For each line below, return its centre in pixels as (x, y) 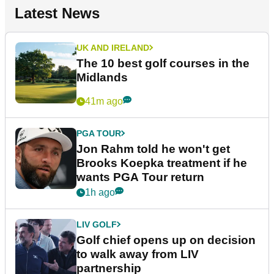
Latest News (57, 13)
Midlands (102, 77)
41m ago (104, 101)
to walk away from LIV (138, 254)
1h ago (100, 192)
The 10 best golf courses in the (163, 63)
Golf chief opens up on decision (166, 240)
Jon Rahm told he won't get (153, 149)
